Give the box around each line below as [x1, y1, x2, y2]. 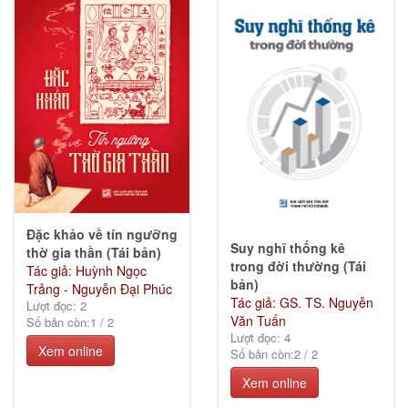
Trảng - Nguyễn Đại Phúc [25, 279, 172, 298]
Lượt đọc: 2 [25, 296, 87, 314]
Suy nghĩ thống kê [229, 238, 345, 257]
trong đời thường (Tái [229, 256, 366, 275]
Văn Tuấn [229, 311, 286, 330]
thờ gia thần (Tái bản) [25, 242, 161, 261]
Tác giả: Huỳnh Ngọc [25, 260, 147, 280]
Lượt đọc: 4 [229, 328, 291, 346]
